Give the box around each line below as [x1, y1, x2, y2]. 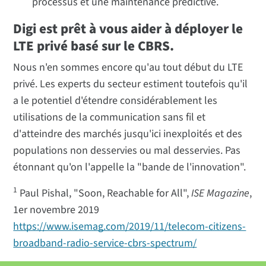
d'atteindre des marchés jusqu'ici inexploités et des [13, 126, 243, 141]
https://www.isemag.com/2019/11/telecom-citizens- [13, 218, 246, 234]
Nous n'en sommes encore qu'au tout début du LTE [13, 59, 243, 75]
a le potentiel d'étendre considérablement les [13, 93, 218, 108]
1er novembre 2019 [13, 202, 100, 217]
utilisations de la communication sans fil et [13, 109, 206, 125]
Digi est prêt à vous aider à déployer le [13, 18, 243, 39]
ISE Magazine [191, 185, 250, 201]
